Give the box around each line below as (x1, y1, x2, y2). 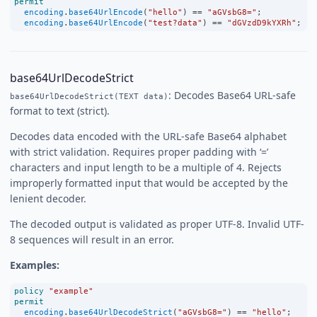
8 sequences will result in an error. (10, 232, 174, 246)
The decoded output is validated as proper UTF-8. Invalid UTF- (10, 217, 304, 231)
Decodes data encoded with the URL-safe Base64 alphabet (10, 129, 287, 143)
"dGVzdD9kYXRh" (227, 17, 296, 28)
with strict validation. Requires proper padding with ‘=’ (10, 144, 268, 158)
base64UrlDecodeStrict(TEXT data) (10, 91, 168, 100)
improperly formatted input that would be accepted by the (10, 175, 288, 190)
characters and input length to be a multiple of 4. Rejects (10, 160, 282, 174)
